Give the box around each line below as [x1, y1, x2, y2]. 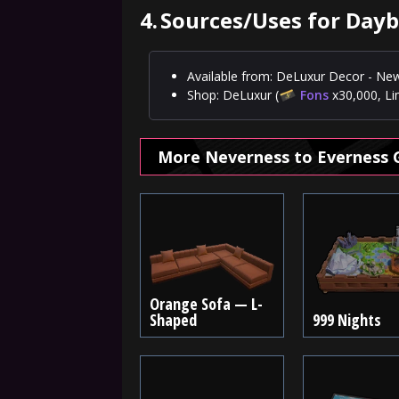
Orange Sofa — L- [150, 293, 263, 314]
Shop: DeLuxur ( [187, 86, 279, 103]
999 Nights [312, 309, 381, 330]
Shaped [150, 309, 197, 330]
